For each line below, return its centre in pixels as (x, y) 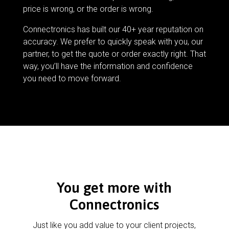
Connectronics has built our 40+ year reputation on (113, 30)
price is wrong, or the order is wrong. (88, 9)
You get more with (114, 188)
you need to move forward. (72, 79)
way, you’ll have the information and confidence (108, 66)
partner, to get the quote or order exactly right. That (114, 54)
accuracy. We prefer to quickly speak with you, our (113, 42)
